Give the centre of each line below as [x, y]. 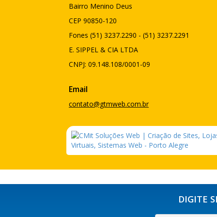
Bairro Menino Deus [101, 6]
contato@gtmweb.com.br [109, 104]
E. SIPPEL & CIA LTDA [103, 50]
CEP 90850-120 [93, 21]
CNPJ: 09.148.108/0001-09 [109, 64]
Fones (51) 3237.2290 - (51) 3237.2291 [129, 35]
